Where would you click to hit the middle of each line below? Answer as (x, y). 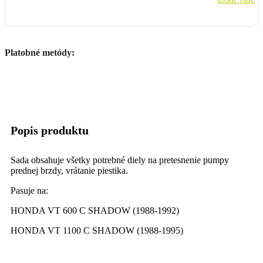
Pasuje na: (31, 191)
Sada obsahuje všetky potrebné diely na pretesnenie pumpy (120, 160)
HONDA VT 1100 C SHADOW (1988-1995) (97, 231)
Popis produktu (50, 131)
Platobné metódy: (40, 52)
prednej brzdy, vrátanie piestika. (69, 171)
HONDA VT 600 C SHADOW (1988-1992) (95, 211)
